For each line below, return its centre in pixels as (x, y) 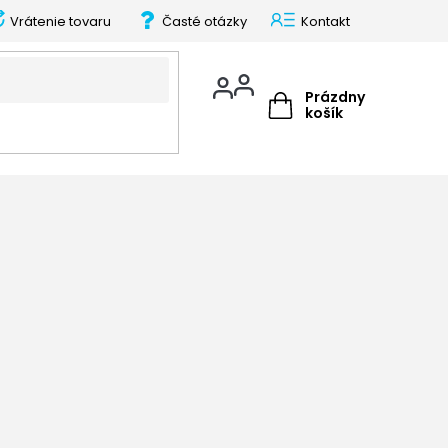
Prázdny (335, 96)
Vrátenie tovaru (60, 21)
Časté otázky (204, 21)
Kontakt (325, 21)
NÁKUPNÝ (300, 115)
